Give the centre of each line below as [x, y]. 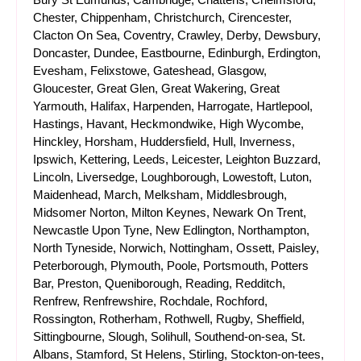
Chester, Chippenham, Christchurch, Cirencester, [162, 17]
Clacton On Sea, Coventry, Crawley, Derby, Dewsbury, [177, 35]
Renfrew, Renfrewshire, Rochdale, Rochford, [150, 301]
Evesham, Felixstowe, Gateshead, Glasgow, [150, 71]
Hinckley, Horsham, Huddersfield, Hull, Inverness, [164, 141]
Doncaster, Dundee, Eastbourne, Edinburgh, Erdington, [177, 53]
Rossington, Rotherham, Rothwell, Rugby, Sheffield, [169, 319]
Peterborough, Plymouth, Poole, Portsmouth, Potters [171, 266]
